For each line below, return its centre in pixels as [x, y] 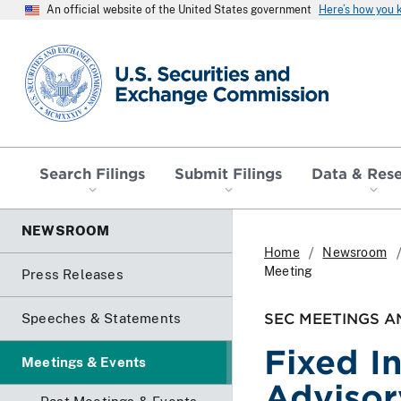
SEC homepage [76, 51]
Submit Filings [228, 172]
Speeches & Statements [102, 318]
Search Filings [93, 172]
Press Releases [73, 274]
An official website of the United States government [179, 10]
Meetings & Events [84, 362]
